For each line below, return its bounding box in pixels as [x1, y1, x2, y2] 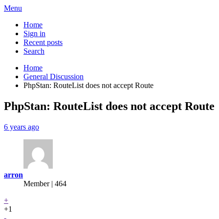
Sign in [23, 29, 45, 38]
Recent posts [23, 38, 63, 46]
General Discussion [23, 72, 84, 81]
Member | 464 [23, 179, 66, 188]
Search [23, 47, 44, 55]
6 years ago [4, 122, 39, 131]
